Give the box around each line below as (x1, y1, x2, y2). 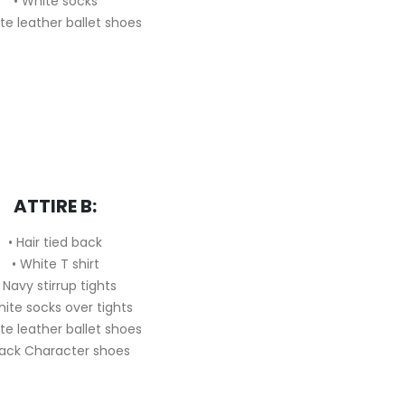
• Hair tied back (8, 233, 102, 251)
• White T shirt (11, 255, 99, 273)
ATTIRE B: (14, 193, 97, 219)
